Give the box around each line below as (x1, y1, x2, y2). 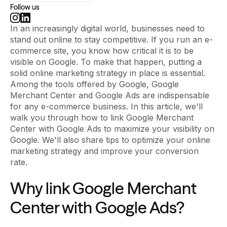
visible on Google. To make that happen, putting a (10, 57, 202, 67)
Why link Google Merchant (10, 178, 197, 199)
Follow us (10, 3, 40, 12)
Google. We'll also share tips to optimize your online (10, 135, 210, 145)
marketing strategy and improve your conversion (10, 146, 199, 157)
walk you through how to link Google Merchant (10, 112, 194, 123)
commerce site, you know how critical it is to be (10, 46, 194, 56)
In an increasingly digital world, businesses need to (10, 23, 205, 34)
